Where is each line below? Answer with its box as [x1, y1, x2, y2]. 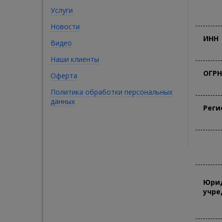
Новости [51, 22, 80, 31]
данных [51, 97, 75, 106]
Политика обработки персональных [51, 87, 172, 97]
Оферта [51, 71, 77, 80]
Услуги [51, 5, 73, 15]
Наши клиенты [51, 55, 99, 64]
